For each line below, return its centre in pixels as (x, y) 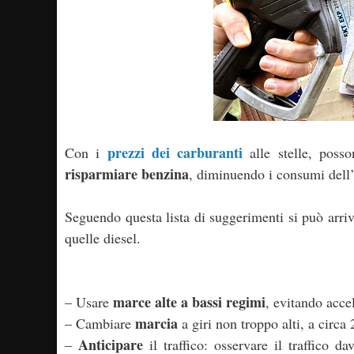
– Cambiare (100, 323)
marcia (156, 323)
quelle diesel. (103, 238)
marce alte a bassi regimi (189, 302)
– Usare (89, 302)
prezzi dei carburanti (175, 153)
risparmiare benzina (127, 174)
